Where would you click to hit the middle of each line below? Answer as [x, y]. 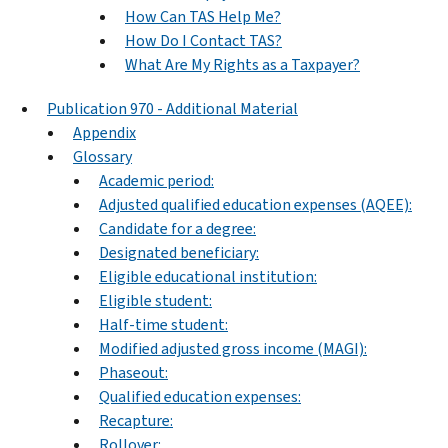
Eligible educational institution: [208, 276]
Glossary [102, 156]
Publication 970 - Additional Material [172, 108]
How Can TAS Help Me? [203, 16]
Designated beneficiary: [179, 252]
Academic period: [156, 180]
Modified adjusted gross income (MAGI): [233, 348]
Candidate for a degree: [177, 228]
